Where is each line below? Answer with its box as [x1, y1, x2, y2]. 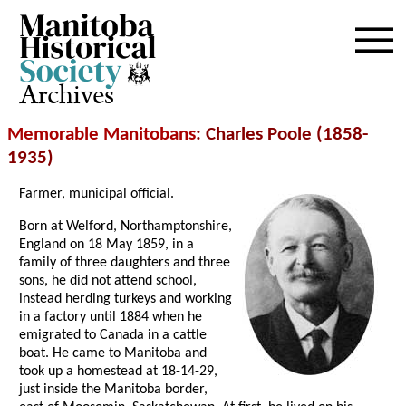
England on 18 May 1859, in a [19, 237, 195, 253]
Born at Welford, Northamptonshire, [19, 219, 233, 235]
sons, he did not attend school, [19, 274, 198, 289]
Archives [20, 76, 115, 116]
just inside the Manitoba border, [19, 382, 208, 398]
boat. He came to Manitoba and [19, 346, 208, 362]
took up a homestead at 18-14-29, [19, 364, 218, 380]
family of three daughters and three [19, 256, 231, 271]
